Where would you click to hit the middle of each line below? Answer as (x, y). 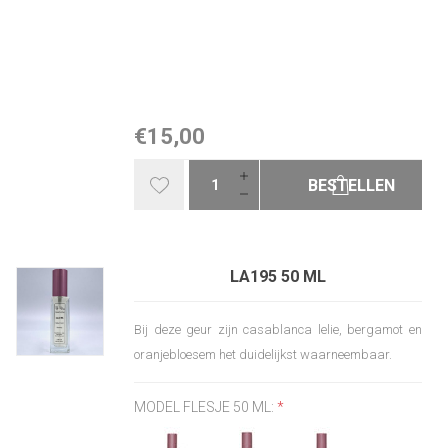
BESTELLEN (351, 186)
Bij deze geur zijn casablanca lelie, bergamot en (278, 330)
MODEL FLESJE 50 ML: (206, 407)
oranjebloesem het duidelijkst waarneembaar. (263, 355)
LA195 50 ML (278, 277)
